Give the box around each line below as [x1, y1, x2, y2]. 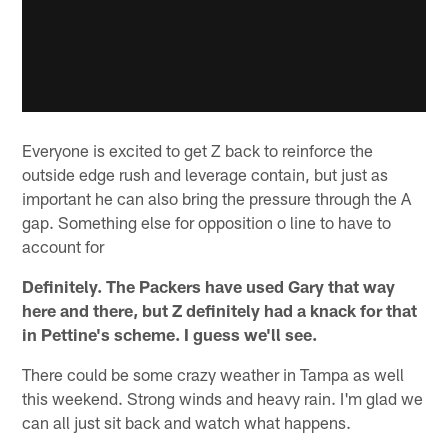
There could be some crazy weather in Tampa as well [22, 364, 405, 385]
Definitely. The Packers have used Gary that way [22, 276, 396, 297]
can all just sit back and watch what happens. [22, 412, 352, 433]
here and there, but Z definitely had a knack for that [22, 300, 418, 321]
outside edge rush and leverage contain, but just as [22, 164, 389, 185]
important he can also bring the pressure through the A [22, 188, 412, 209]
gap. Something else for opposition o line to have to [22, 212, 392, 233]
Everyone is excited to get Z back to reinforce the [22, 140, 374, 161]
